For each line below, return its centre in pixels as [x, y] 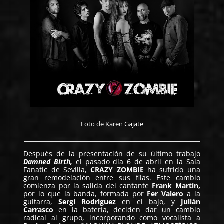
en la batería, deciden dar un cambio [127, 210]
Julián [190, 202]
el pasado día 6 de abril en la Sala [136, 162]
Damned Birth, [48, 162]
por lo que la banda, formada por [85, 194]
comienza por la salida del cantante [88, 186]
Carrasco [39, 210]
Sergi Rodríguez [87, 202]
